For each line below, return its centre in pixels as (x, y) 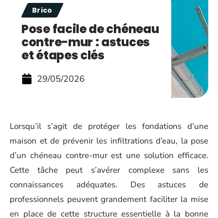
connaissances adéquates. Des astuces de (109, 185)
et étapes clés (63, 55)
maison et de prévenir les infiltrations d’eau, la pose (109, 141)
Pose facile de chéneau (90, 29)
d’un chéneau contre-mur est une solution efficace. (109, 155)
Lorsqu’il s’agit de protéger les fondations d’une (109, 126)
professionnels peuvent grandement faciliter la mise (109, 199)
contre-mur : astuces (86, 42)
